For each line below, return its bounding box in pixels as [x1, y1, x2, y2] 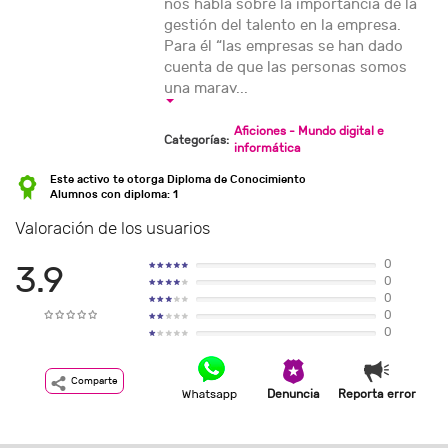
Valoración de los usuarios [15, 219, 210, 238]
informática [234, 141, 302, 155]
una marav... [164, 80, 249, 97]
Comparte [71, 375, 119, 387]
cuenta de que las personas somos [164, 59, 408, 76]
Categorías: [164, 132, 230, 147]
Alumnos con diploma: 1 [50, 188, 178, 201]
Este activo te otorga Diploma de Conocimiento [50, 173, 306, 186]
